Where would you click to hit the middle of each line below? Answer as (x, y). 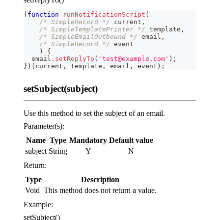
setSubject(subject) (61, 88)
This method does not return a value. (100, 190)
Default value (131, 140)
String (58, 151)
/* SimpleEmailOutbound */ (88, 36)
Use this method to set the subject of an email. (94, 113)
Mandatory (88, 140)
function (43, 14)
